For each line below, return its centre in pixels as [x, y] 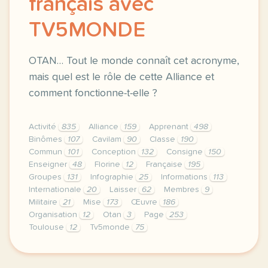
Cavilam [108, 139]
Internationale [56, 190]
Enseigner [49, 165]
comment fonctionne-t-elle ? [93, 93]
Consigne [186, 152]
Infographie [113, 177]
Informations [185, 177]
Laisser [124, 190]
